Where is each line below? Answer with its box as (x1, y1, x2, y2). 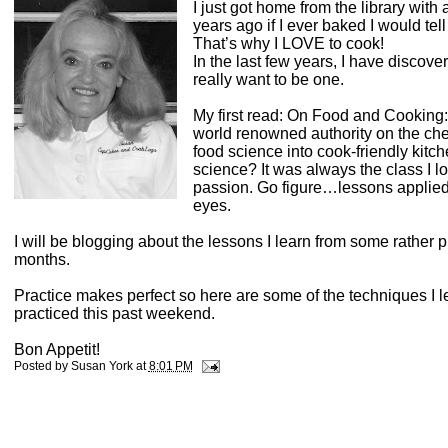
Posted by (13, 359, 71, 374)
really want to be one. (192, 71, 344, 89)
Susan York (70, 359, 133, 374)
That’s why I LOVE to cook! (192, 35, 384, 53)
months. (13, 251, 70, 269)
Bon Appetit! (13, 341, 100, 359)
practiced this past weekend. (13, 305, 215, 323)
